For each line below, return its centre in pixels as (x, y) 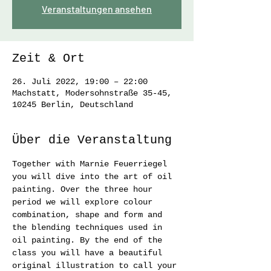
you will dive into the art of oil (94, 177)
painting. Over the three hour (85, 189)
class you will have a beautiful (90, 253)
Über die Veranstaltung (92, 140)
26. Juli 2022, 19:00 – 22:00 (80, 82)
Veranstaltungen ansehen (97, 9)
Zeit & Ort (48, 58)
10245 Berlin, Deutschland (73, 105)
